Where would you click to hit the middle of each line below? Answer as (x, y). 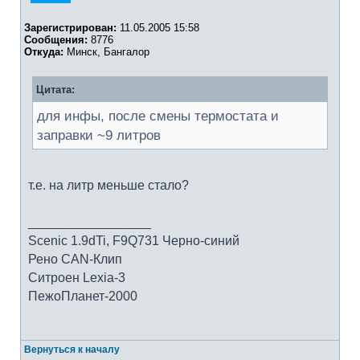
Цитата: (55, 90)
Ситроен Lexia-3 (77, 278)
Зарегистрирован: (70, 28)
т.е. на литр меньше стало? (108, 185)
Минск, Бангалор (106, 52)
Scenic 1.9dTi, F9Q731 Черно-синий (134, 241)
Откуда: (44, 52)
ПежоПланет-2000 (83, 296)
